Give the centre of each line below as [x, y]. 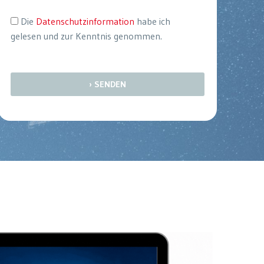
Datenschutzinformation [85, 21]
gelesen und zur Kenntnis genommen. [86, 36]
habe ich [152, 21]
